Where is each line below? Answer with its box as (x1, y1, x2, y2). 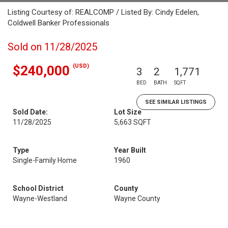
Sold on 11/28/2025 (8, 41, 97, 53)
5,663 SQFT (114, 118, 151, 126)
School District (13, 184, 64, 192)
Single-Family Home (13, 156, 77, 164)
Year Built (114, 146, 146, 154)
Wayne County (114, 194, 160, 203)
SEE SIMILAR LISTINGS (145, 99, 207, 105)
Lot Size (114, 108, 141, 116)
